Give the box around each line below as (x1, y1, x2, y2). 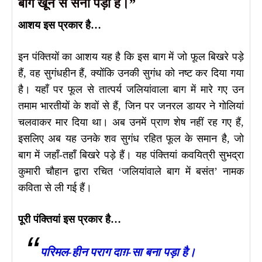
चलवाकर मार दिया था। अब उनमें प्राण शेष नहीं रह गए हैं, (18, 116, 244, 129)
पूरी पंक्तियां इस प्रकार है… (18, 213, 121, 226)
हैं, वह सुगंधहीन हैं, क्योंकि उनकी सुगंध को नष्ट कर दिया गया (18, 67, 244, 80)
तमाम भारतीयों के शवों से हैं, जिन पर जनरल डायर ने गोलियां (18, 100, 244, 112)
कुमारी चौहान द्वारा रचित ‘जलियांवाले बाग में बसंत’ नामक (18, 166, 244, 178)
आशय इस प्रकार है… (18, 19, 101, 32)
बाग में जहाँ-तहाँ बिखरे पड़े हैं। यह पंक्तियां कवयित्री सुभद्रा (18, 149, 244, 161)
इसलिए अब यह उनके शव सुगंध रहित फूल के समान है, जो (18, 133, 244, 145)
